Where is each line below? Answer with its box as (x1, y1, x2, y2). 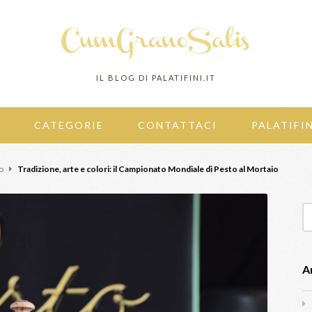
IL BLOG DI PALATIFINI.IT (96, 73, 216, 82)
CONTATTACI (138, 119, 217, 131)
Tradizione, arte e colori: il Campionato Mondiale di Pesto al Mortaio (17, 164, 279, 174)
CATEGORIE (34, 119, 104, 131)
